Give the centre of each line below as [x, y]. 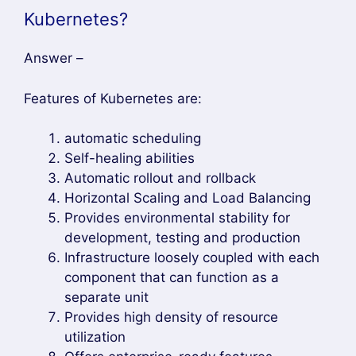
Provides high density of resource [171, 317]
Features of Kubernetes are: [113, 98]
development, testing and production [182, 238]
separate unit [106, 297]
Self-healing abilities [130, 158]
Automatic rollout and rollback [160, 178]
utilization [95, 337]
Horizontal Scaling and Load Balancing [188, 198]
